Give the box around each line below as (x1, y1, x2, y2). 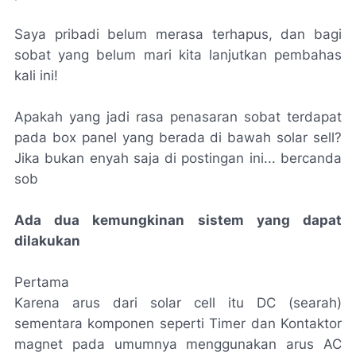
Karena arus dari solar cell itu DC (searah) (14, 295, 342, 311)
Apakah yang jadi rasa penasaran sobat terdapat (14, 109, 342, 125)
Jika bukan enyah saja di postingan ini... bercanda (14, 150, 342, 166)
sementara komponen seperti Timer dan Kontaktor (14, 315, 342, 331)
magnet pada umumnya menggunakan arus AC (14, 336, 342, 352)
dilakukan (14, 233, 80, 249)
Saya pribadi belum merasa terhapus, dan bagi (14, 26, 342, 42)
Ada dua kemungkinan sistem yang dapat (14, 212, 342, 228)
